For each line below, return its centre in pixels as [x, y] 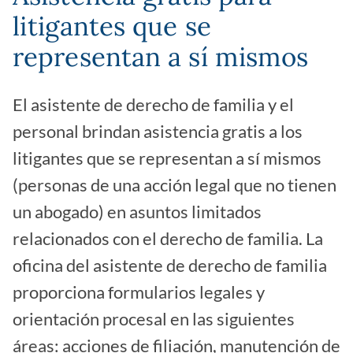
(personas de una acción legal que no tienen [175, 186]
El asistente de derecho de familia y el [153, 105]
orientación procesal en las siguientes [154, 320]
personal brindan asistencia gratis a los [158, 132]
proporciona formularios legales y [139, 293]
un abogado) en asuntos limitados [137, 212]
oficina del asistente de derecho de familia [170, 266]
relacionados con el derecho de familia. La [168, 239]
